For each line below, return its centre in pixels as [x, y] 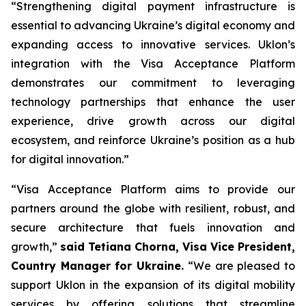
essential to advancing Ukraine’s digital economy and [153, 25]
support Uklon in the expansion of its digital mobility [153, 285]
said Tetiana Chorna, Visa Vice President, [178, 247]
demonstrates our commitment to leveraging [153, 83]
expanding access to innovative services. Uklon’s [153, 44]
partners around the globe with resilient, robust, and [153, 208]
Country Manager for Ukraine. [98, 266]
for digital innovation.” [70, 159]
